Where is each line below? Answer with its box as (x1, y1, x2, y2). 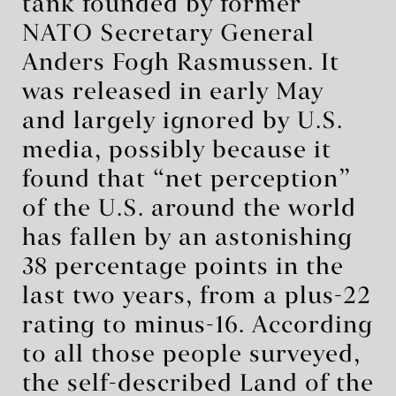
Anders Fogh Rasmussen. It (22, 51, 339, 75)
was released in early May (22, 80, 324, 104)
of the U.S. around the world (22, 197, 356, 221)
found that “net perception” (22, 168, 351, 192)
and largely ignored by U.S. (22, 110, 343, 133)
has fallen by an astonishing (22, 226, 353, 250)
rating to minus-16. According (22, 314, 373, 338)
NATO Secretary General (22, 22, 315, 46)
